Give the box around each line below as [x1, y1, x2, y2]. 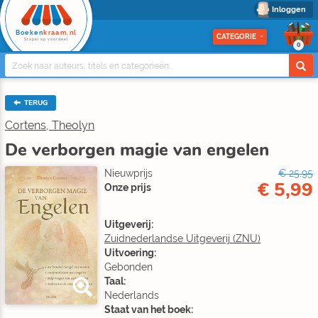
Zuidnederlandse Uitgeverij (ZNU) [104, 233, 261, 245]
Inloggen [272, 5, 306, 14]
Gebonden [104, 261, 153, 273]
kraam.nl [43, 28, 77, 36]
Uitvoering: [104, 247, 156, 259]
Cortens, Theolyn [5, 119, 94, 133]
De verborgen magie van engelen [5, 138, 269, 162]
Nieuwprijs [104, 168, 153, 180]
